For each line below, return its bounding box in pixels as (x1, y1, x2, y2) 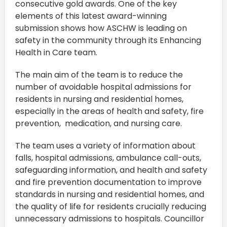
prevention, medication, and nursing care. (15, 118, 182, 130)
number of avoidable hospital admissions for (15, 81, 192, 93)
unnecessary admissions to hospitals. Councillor (15, 213, 204, 225)
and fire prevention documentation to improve (15, 176, 202, 188)
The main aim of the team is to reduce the (15, 69, 183, 81)
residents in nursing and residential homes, (15, 93, 183, 105)
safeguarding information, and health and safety (15, 164, 207, 176)
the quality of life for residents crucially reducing (15, 201, 206, 213)
